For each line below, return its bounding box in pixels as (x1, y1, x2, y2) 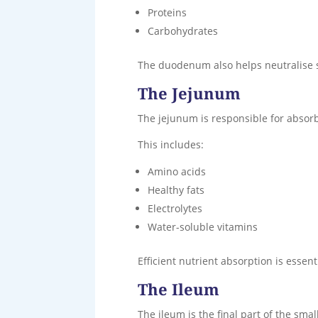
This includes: (138, 137, 204, 151)
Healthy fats (148, 182, 205, 197)
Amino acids (148, 164, 207, 178)
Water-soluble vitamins (148, 219, 258, 234)
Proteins (148, 5, 187, 19)
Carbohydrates (148, 23, 219, 38)
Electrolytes (148, 201, 203, 215)
